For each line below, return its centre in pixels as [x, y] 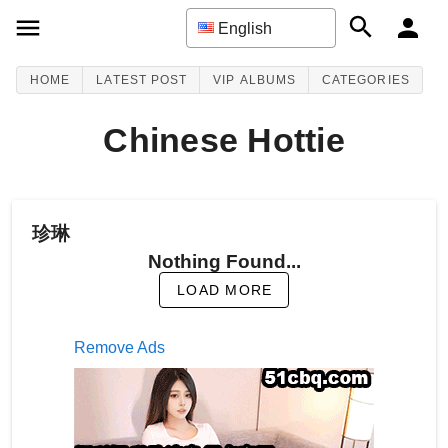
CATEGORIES [366, 80]
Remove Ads [119, 347]
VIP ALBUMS [254, 80]
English [245, 28]
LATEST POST [142, 80]
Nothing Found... [224, 261]
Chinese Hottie [224, 140]
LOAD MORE [225, 290]
